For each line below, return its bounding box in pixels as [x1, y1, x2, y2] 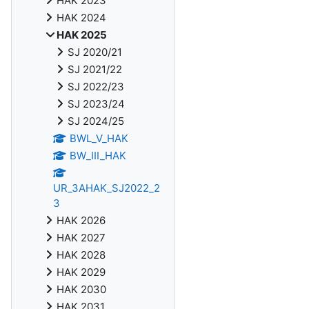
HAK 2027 [57, 231, 106, 244]
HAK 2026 [57, 214, 106, 227]
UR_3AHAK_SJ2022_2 [53, 181, 160, 195]
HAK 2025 [57, 28, 107, 41]
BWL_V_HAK [69, 132, 128, 145]
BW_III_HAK [69, 149, 126, 162]
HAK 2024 [57, 11, 106, 24]
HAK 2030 [57, 283, 106, 296]
